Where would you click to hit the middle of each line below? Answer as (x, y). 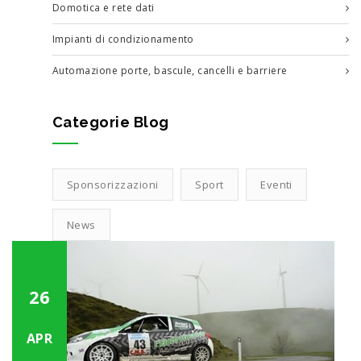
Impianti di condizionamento (123, 39)
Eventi (276, 185)
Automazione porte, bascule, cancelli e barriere (170, 71)
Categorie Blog (111, 122)
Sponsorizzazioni (113, 185)
